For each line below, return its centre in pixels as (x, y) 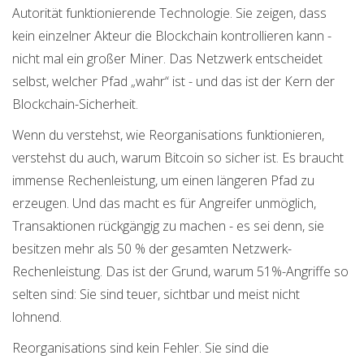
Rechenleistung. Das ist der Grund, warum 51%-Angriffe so (180, 272)
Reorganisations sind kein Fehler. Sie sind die (141, 348)
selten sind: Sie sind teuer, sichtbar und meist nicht (156, 295)
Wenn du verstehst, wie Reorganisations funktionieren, (168, 135)
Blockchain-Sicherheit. (75, 104)
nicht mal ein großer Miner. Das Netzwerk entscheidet (167, 59)
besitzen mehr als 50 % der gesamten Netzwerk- (152, 249)
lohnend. (37, 317)
